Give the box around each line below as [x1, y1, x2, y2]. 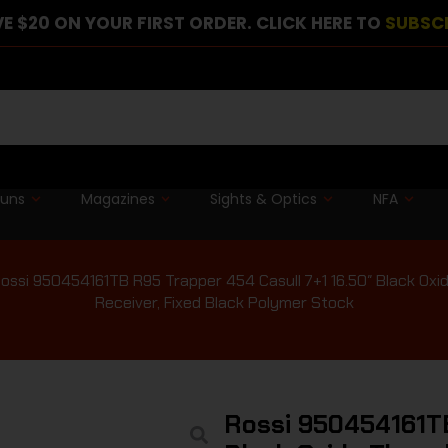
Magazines [80, 188, 155, 209]
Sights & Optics [210, 188, 318, 209]
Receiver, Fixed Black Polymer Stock [94, 291, 354, 313]
